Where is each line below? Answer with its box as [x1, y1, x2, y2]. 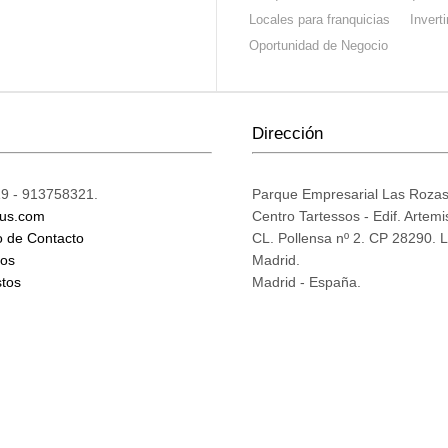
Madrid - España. [251, 274, 361, 290]
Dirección [251, 124, 323, 143]
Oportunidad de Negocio [248, 37, 388, 53]
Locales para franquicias [248, 11, 390, 27]
